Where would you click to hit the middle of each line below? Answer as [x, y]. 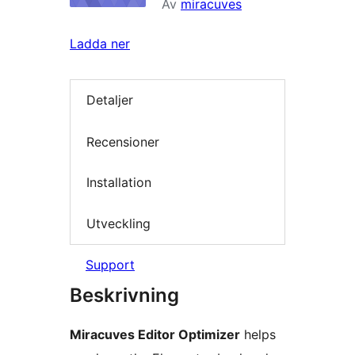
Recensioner [123, 141]
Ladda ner [100, 44]
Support [110, 265]
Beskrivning [124, 296]
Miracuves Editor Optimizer [155, 335]
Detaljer [110, 100]
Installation [119, 183]
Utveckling [118, 223]
